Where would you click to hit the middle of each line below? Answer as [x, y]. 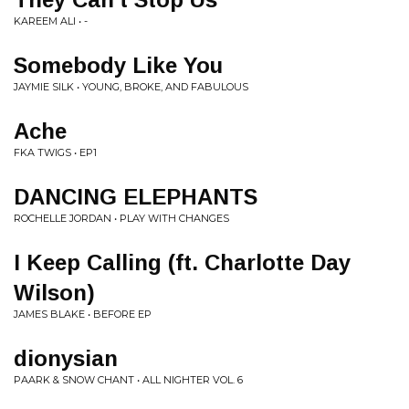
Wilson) [54, 293]
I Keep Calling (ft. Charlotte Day [182, 262]
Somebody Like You [118, 65]
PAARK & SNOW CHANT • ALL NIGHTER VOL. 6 [128, 380]
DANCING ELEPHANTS [136, 197]
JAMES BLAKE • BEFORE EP [83, 314]
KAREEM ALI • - [51, 21]
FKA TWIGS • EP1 [55, 152]
